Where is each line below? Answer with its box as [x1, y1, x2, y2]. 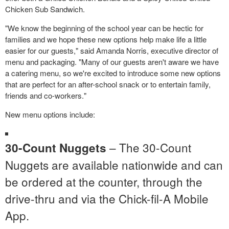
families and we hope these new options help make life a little [5, 33, 207, 44]
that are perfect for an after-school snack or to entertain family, [5, 78, 211, 89]
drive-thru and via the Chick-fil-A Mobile [5, 190, 209, 207]
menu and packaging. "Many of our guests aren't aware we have [5, 56, 219, 67]
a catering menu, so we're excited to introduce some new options [5, 67, 221, 78]
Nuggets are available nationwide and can [5, 156, 223, 173]
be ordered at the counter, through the [5, 173, 202, 190]
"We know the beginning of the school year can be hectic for [5, 22, 203, 33]
